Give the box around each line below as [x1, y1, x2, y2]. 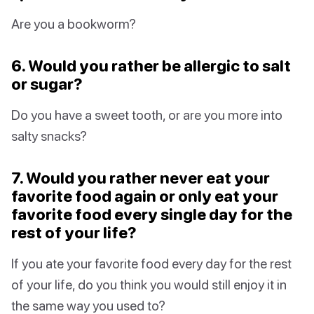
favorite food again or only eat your [11, 186, 278, 206]
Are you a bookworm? [11, 15, 136, 32]
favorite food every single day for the [11, 205, 292, 224]
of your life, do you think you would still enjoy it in [11, 276, 287, 293]
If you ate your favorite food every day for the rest [11, 255, 292, 272]
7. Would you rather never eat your [11, 168, 270, 188]
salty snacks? [11, 128, 87, 144]
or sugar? [11, 74, 83, 94]
